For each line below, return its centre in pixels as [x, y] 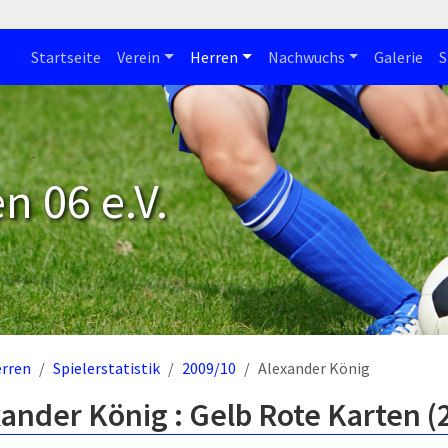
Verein [139, 57]
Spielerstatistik [106, 368]
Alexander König [314, 368]
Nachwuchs [306, 57]
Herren [213, 57]
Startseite [66, 57]
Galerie [399, 57]
